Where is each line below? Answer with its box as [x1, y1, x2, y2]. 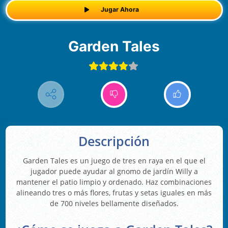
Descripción [78, 133, 150, 150]
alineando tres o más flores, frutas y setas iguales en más [16, 188, 212, 198]
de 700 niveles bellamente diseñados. [49, 198, 179, 209]
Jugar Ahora [100, 6, 139, 14]
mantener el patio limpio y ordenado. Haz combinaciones [16, 177, 212, 187]
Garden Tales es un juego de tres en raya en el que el [22, 156, 206, 166]
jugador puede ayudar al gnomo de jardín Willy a [30, 166, 198, 177]
